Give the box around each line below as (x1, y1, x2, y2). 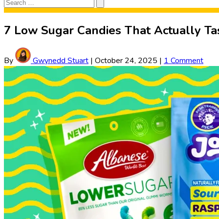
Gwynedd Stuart (31, 55, 88, 66)
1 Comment (164, 55, 203, 66)
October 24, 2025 (95, 55, 157, 66)
